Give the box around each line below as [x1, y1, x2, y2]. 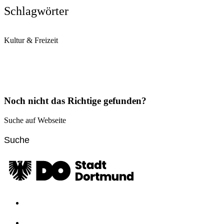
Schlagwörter [4, 4, 68, 17]
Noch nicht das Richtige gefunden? [4, 95, 146, 106]
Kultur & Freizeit [4, 35, 58, 44]
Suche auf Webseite [4, 115, 66, 124]
